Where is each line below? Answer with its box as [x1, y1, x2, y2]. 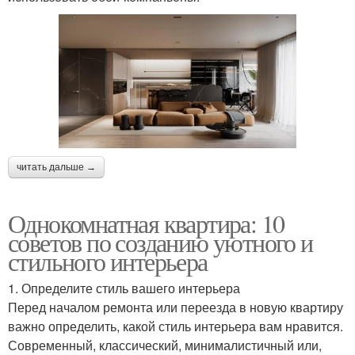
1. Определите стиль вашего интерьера [8, 278, 240, 297]
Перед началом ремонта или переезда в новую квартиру [8, 297, 343, 316]
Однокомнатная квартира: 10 [8, 205, 284, 240]
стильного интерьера [8, 243, 208, 278]
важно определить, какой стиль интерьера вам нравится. [8, 316, 343, 335]
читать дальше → [17, 161, 96, 173]
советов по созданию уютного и [8, 224, 313, 259]
